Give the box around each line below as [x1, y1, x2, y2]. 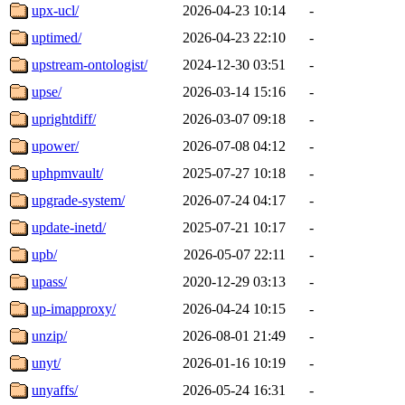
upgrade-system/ [32, 192, 125, 208]
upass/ [32, 273, 67, 289]
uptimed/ [32, 29, 81, 45]
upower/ [32, 137, 79, 154]
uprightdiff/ [32, 110, 96, 127]
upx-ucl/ [32, 2, 79, 18]
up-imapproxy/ [32, 300, 116, 316]
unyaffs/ [32, 381, 78, 398]
